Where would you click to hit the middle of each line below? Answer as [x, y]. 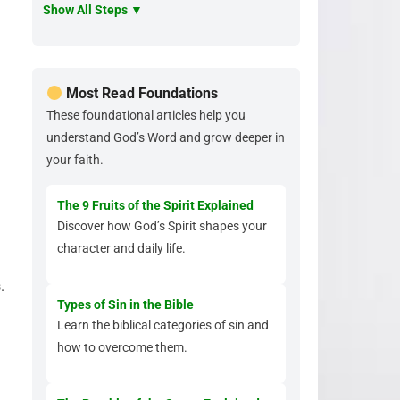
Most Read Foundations [141, 93]
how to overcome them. [122, 347]
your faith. [75, 160]
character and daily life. [121, 248]
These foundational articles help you [146, 115]
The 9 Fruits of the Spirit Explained [155, 205]
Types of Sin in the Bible [125, 304]
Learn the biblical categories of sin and [163, 325]
